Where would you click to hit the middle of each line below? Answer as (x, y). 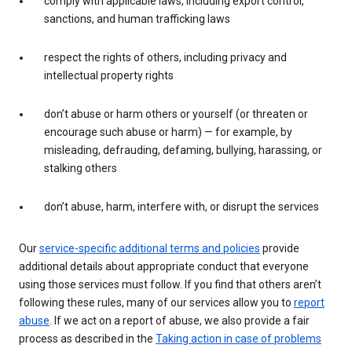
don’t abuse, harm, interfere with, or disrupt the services (181, 207)
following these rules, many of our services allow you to (156, 303)
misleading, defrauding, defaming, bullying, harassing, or (183, 150)
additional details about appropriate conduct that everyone (164, 267)
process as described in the (87, 339)
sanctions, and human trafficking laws (137, 19)
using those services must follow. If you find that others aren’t (170, 285)
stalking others (81, 169)
